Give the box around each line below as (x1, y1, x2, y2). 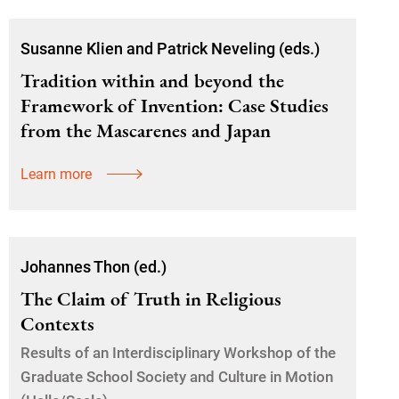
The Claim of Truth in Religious (20, 286, 281, 312)
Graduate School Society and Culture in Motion (20, 368, 333, 386)
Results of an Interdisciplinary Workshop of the (20, 344, 336, 362)
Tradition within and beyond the (20, 68, 284, 94)
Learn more (20, 166, 92, 183)
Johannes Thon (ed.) (20, 257, 167, 276)
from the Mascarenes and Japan (20, 118, 271, 143)
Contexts (20, 311, 94, 337)
